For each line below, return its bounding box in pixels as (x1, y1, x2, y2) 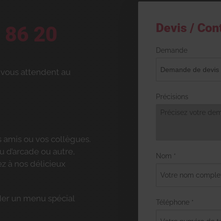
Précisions (156, 92, 188, 101)
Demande (156, 46, 187, 54)
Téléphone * (156, 198, 194, 206)
